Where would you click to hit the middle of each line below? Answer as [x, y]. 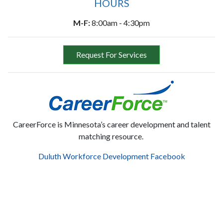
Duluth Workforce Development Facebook [111, 156]
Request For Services [111, 55]
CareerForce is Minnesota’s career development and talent [111, 124]
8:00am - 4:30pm [120, 23]
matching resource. [111, 136]
